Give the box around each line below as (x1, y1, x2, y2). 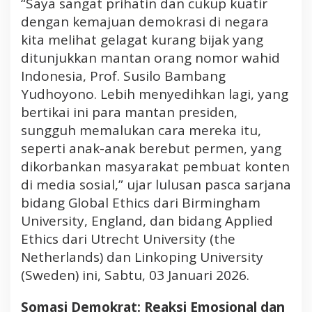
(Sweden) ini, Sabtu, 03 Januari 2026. (21, 265, 249, 284)
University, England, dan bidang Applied (21, 211, 273, 230)
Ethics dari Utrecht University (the (21, 229, 235, 248)
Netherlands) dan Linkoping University (21, 247, 263, 266)
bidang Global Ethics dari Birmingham (21, 193, 260, 212)
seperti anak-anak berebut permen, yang (21, 139, 281, 157)
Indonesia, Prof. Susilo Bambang (21, 66, 226, 85)
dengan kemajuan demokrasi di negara (21, 12, 269, 31)
